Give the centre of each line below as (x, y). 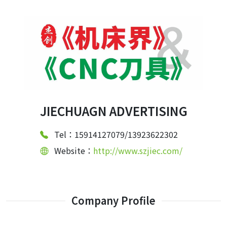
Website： (73, 151)
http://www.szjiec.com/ (138, 151)
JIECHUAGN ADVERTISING (113, 111)
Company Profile (113, 201)
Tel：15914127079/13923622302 (116, 135)
